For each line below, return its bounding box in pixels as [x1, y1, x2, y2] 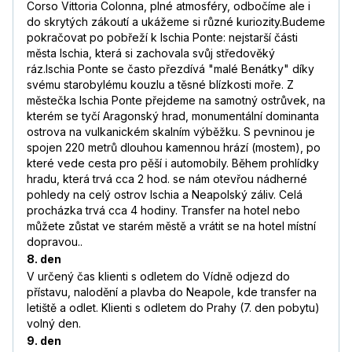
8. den [27, 252, 61, 266]
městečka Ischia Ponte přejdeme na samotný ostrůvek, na [27, 93, 325, 108]
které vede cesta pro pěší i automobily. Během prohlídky [27, 156, 319, 170]
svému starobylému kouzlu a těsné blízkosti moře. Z [27, 78, 294, 92]
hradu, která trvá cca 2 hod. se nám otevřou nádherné [27, 172, 307, 186]
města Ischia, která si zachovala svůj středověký [27, 46, 275, 60]
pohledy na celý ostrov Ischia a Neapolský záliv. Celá [27, 188, 302, 202]
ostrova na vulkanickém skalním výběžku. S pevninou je [27, 125, 315, 139]
